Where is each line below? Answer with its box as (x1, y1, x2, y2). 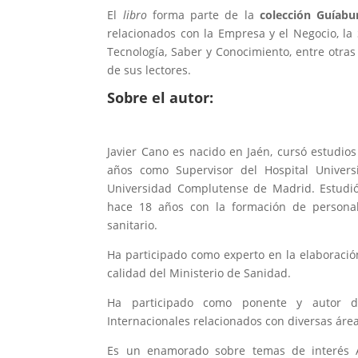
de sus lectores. (107, 62, 192, 78)
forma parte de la (146, 7, 260, 23)
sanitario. (107, 217, 158, 233)
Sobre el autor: (107, 88, 214, 108)
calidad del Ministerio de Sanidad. (107, 265, 292, 281)
